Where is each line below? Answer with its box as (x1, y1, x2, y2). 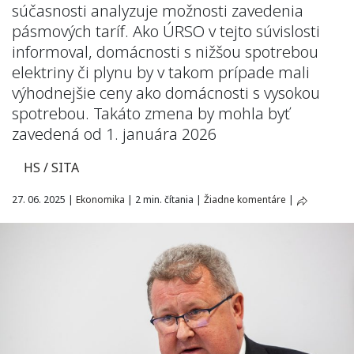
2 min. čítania (133, 193, 196, 206)
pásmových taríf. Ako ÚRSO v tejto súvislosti (12, 21, 320, 42)
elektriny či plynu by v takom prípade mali (12, 62, 310, 83)
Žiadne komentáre (204, 193, 286, 206)
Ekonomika (76, 193, 125, 206)
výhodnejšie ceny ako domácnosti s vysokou (12, 82, 320, 104)
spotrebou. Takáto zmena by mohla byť (12, 103, 290, 124)
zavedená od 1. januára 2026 (12, 123, 217, 145)
